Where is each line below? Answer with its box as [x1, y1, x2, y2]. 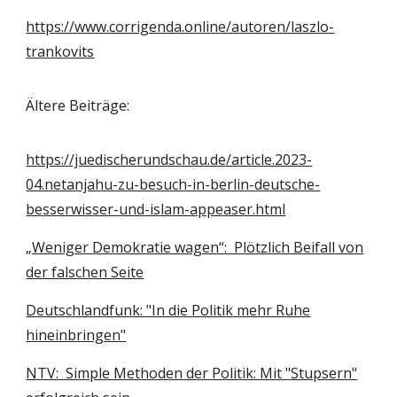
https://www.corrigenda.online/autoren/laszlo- [26, 17, 335, 36]
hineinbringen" [26, 325, 127, 345]
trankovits [26, 42, 95, 61]
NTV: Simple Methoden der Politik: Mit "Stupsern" [26, 363, 358, 383]
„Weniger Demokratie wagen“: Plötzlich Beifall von [26, 237, 364, 257]
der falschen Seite [26, 262, 144, 282]
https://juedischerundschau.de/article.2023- [26, 150, 313, 169]
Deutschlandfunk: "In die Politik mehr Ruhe [26, 300, 311, 320]
